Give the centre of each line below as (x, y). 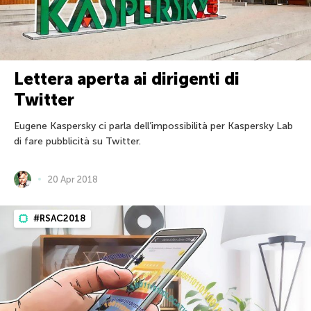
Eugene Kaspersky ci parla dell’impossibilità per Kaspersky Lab (153, 126)
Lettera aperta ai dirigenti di (127, 78)
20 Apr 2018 (73, 179)
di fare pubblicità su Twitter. (77, 141)
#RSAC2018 (59, 218)
